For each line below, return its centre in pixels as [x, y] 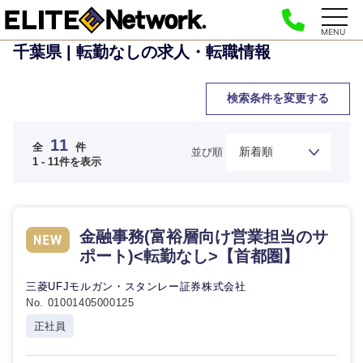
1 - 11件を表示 [67, 161]
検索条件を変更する [278, 98]
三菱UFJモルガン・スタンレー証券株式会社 [136, 286]
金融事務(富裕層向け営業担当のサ [204, 237]
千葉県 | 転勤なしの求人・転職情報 [142, 52]
